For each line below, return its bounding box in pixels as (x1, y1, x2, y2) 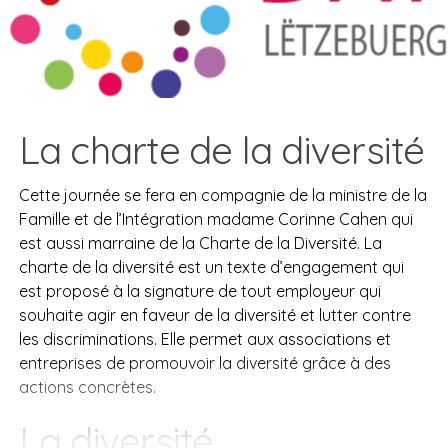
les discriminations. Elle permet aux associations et (18, 328, 391, 349)
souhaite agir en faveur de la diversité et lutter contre (18, 304, 411, 325)
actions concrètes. (18, 376, 156, 397)
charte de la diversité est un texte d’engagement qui (18, 256, 404, 277)
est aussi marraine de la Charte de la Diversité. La (18, 232, 382, 253)
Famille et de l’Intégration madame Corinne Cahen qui (18, 208, 413, 229)
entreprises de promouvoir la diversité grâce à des (18, 352, 391, 373)
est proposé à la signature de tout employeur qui (18, 280, 381, 301)
